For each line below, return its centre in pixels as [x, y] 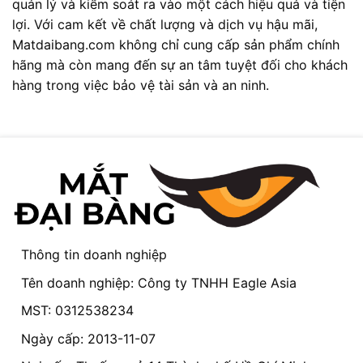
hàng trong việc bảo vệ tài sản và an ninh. [141, 85]
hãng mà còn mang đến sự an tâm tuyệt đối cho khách [180, 64]
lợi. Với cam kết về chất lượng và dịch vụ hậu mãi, [165, 24]
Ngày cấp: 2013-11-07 [88, 338]
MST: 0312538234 [77, 311]
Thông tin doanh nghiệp [94, 254]
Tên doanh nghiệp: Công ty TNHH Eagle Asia [158, 282]
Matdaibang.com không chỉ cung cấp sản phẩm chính [176, 44]
